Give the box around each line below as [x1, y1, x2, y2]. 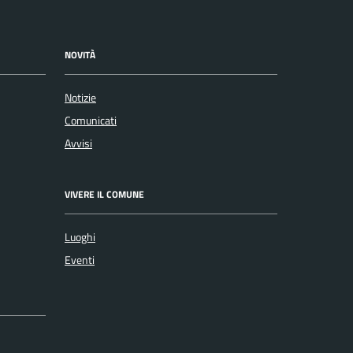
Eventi [65, 251, 95, 269]
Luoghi [65, 228, 95, 246]
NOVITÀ [65, 47, 95, 63]
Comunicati [65, 111, 117, 129]
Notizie [65, 88, 96, 106]
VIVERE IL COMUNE [65, 187, 144, 203]
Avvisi [65, 134, 92, 152]
